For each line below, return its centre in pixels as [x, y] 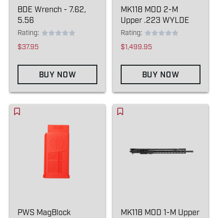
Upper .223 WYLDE [155, 20]
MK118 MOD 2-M [149, 10]
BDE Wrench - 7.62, [52, 10]
